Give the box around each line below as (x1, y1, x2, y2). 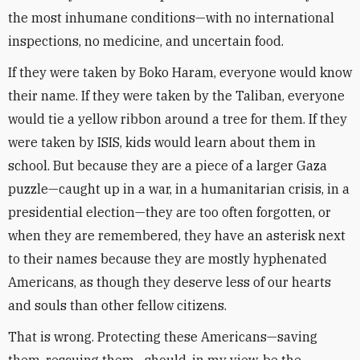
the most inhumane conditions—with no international (8, 10, 334, 26)
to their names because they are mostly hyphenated (8, 251, 327, 267)
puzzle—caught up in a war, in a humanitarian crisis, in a (8, 181, 350, 197)
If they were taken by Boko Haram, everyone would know (8, 64, 352, 80)
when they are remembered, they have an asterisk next (8, 227, 346, 243)
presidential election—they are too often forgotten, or (8, 204, 331, 220)
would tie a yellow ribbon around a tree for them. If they (8, 111, 347, 127)
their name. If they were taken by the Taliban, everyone (8, 88, 345, 104)
